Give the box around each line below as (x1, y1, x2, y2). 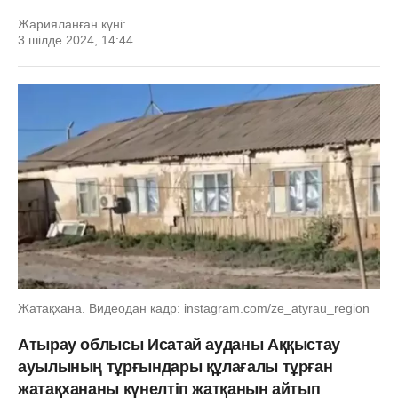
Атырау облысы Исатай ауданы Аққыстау (18, 335, 341, 354)
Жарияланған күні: (18, 17, 126, 31)
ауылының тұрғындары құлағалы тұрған (18, 357, 333, 376)
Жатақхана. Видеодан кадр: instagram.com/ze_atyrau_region (18, 300, 370, 315)
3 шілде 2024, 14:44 (18, 33, 133, 47)
